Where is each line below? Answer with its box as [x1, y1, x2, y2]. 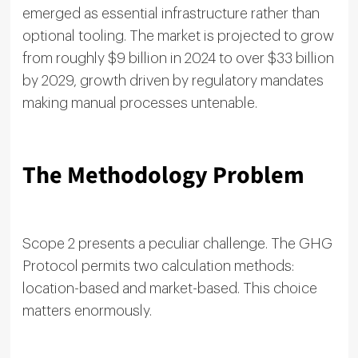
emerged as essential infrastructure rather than [22, 6, 320, 21]
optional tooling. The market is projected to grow [22, 28, 334, 43]
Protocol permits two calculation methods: [22, 258, 294, 273]
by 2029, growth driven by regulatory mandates [22, 73, 324, 88]
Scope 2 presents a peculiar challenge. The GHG [22, 236, 332, 251]
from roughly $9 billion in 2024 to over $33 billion [22, 50, 334, 66]
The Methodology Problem [22, 157, 304, 193]
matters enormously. [22, 303, 152, 318]
